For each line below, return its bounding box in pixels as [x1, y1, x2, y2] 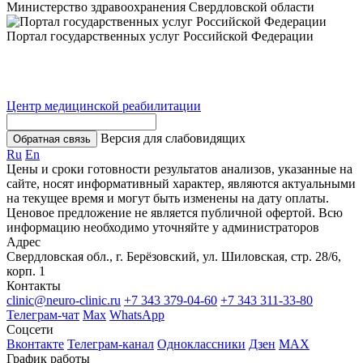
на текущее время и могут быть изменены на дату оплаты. [6, 190, 329, 205]
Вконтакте [6, 336, 64, 351]
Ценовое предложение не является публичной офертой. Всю [6, 205, 343, 220]
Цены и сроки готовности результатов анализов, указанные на [6, 161, 352, 176]
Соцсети [6, 322, 53, 336]
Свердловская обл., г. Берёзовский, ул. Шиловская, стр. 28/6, [6, 249, 341, 263]
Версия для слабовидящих [100, 130, 246, 145]
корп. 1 [6, 263, 45, 278]
